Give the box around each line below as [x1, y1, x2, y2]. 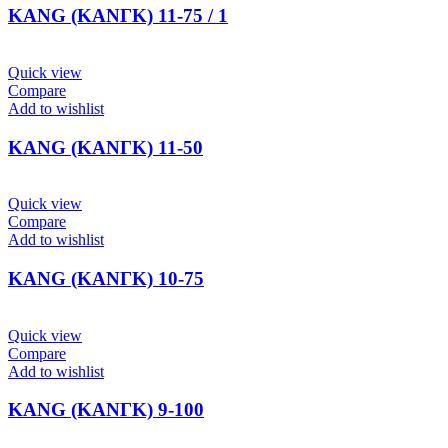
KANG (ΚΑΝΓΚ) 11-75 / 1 [8, 5, 228, 27]
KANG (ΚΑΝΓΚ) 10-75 [8, 267, 204, 289]
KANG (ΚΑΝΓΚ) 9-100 [8, 399, 204, 421]
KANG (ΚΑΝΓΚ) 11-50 [8, 136, 203, 158]
